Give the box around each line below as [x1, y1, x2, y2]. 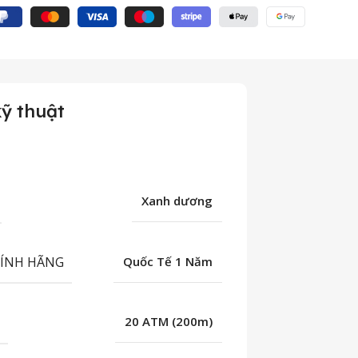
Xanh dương [141, 192, 213, 209]
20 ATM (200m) [125, 313, 213, 330]
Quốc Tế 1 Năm [123, 253, 213, 269]
